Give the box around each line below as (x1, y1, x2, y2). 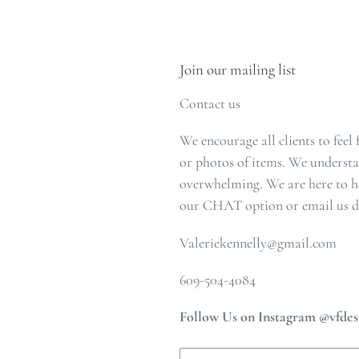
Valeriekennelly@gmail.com (179, 233, 337, 252)
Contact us (179, 94, 240, 112)
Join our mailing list (179, 60, 296, 79)
